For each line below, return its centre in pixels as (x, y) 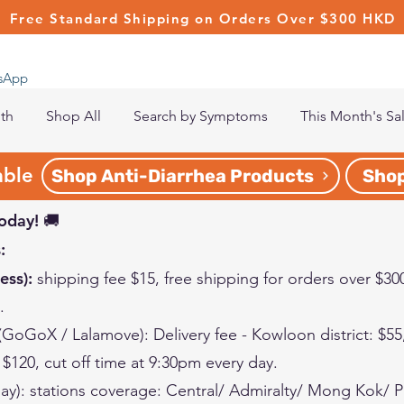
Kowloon (286, 334)
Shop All (73, 116)
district (344, 334)
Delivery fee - (202, 334)
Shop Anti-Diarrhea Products (183, 175)
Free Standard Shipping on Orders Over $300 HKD (202, 18)
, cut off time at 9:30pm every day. (159, 362)
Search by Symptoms (201, 116)
